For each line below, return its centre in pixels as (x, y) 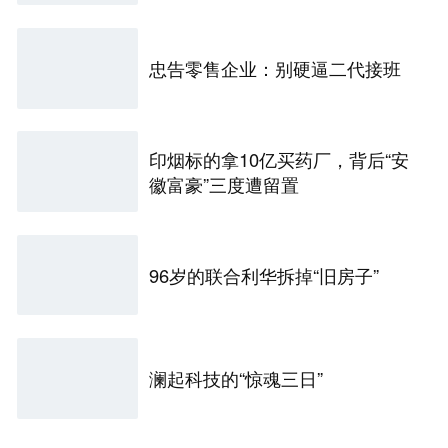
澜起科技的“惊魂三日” (236, 377)
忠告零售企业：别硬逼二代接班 (275, 67)
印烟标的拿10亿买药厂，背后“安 (279, 158)
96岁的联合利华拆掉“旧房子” (264, 274)
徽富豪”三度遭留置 (224, 183)
